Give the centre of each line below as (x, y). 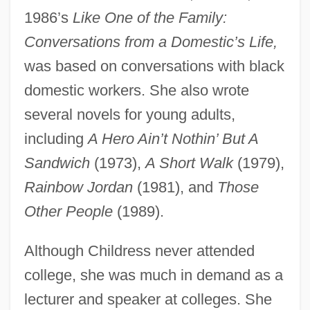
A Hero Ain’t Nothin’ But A (173, 138)
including (56, 138)
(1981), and (175, 187)
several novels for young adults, (129, 114)
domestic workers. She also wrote (136, 90)
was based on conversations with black (154, 66)
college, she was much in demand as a (153, 275)
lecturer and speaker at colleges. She (148, 299)
